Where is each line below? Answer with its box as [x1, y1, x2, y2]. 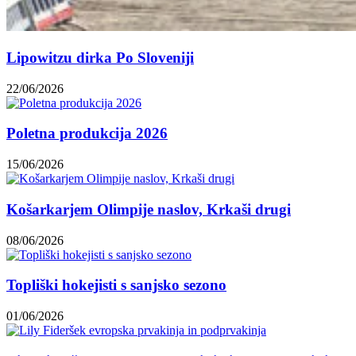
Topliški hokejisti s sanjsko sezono [6, 277, 226, 294]
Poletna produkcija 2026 [6, 125, 168, 142]
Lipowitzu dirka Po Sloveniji [6, 48, 194, 66]
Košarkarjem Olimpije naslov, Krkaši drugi [6, 200, 291, 218]
